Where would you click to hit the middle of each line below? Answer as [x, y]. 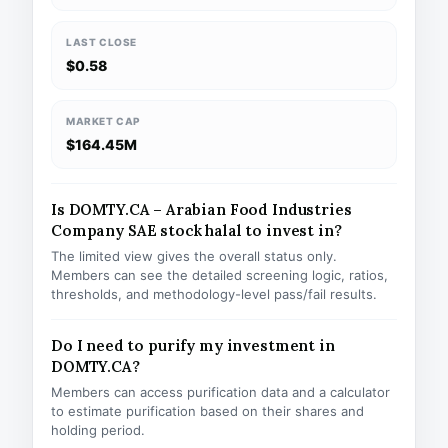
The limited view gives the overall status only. [194, 256]
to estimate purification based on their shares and [207, 411]
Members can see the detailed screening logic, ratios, [219, 275]
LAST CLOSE [101, 42]
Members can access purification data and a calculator [220, 392]
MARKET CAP [103, 121]
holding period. [98, 430]
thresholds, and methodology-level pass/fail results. [214, 294]
